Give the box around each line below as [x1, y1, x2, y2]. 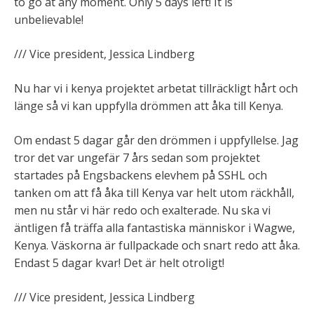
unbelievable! [14, 12, 83, 27]
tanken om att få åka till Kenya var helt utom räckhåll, [14, 185, 294, 200]
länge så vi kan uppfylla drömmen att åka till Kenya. [14, 98, 283, 114]
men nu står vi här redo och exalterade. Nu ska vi [14, 203, 271, 218]
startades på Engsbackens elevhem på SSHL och [14, 168, 267, 183]
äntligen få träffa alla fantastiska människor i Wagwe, [14, 220, 295, 235]
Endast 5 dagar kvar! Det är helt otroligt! [14, 255, 224, 271]
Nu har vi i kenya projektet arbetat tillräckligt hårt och [14, 81, 298, 96]
